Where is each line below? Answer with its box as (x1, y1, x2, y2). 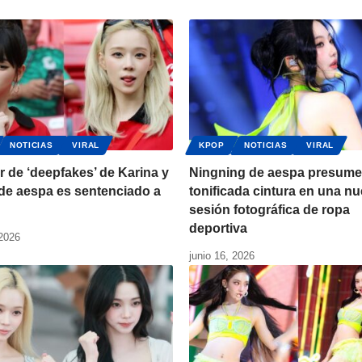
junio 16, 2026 (189, 250, 255, 263)
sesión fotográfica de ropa (189, 203, 350, 217)
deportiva (189, 221, 247, 236)
